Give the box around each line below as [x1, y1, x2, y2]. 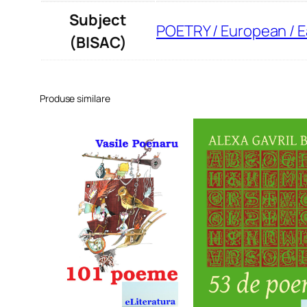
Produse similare [40, 91, 110, 105]
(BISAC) [69, 32, 127, 53]
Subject [69, 9, 127, 30]
